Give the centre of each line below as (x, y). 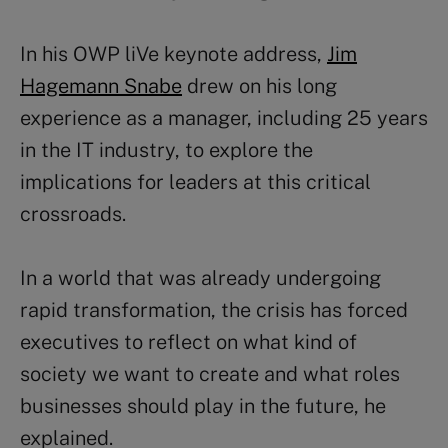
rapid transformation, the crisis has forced (214, 310)
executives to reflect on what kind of (188, 342)
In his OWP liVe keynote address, (173, 54)
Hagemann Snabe (101, 86)
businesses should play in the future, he (203, 406)
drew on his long (259, 86)
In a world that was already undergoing (200, 278)
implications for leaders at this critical (195, 182)
